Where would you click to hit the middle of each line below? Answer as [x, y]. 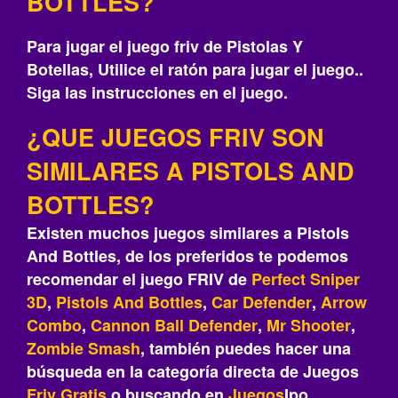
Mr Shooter [309, 325]
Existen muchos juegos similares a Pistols [188, 233]
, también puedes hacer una [246, 348]
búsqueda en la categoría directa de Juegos [193, 371]
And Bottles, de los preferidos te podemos [187, 256]
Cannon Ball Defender [174, 325]
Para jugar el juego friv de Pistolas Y [165, 46]
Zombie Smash [84, 348]
